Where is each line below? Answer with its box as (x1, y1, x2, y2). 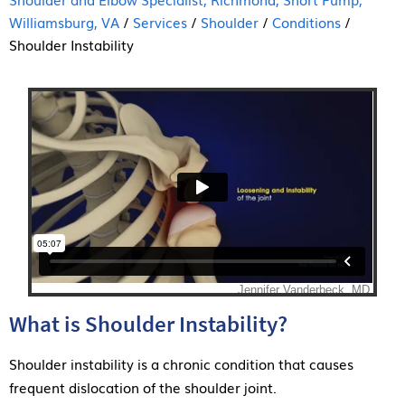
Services (133, 11, 187, 32)
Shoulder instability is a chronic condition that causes (9, 353, 353, 373)
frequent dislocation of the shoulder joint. (9, 376, 277, 397)
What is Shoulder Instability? (9, 308, 287, 338)
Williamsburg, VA (9, 11, 119, 32)
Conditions (272, 11, 341, 32)
